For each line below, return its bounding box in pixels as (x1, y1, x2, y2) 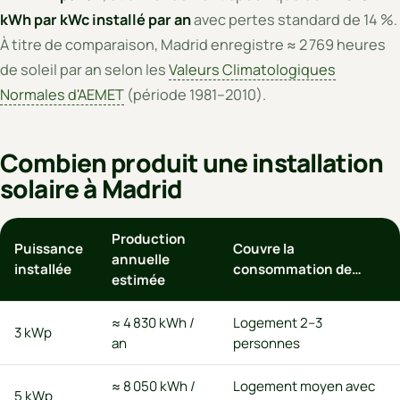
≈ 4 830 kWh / (112, 312, 195, 332)
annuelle (112, 249, 170, 269)
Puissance (14, 238, 83, 258)
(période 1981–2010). (124, 85, 266, 105)
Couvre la (233, 238, 295, 258)
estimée (112, 270, 165, 289)
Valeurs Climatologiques (169, 60, 336, 80)
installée (14, 259, 71, 279)
